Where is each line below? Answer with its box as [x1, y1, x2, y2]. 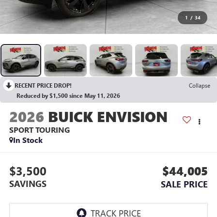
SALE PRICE [161, 178, 208, 190]
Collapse [189, 81, 210, 90]
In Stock [13, 135, 43, 145]
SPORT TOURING [9, 124, 70, 135]
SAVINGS [9, 177, 46, 189]
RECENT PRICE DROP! [15, 81, 72, 90]
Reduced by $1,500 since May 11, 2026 [16, 92, 120, 100]
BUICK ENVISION [47, 107, 168, 126]
